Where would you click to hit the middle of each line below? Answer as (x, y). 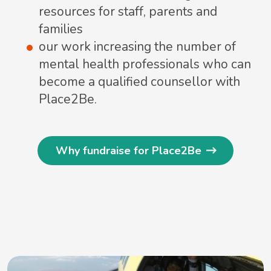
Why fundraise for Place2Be (129, 151)
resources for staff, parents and (128, 12)
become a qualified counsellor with (139, 82)
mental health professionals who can (145, 64)
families (61, 29)
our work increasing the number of (137, 47)
